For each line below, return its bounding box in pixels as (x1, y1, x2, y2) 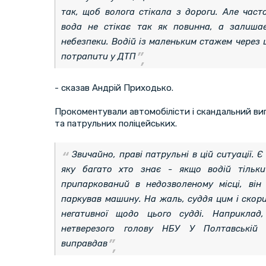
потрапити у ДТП (61, 50, 136, 62)
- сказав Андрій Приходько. (55, 82, 173, 93)
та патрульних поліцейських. (55, 118, 177, 129)
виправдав (61, 237, 107, 249)
